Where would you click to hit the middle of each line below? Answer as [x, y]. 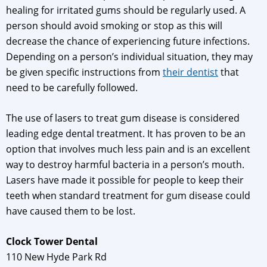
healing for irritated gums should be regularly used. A [126, 10]
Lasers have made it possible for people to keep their [125, 180]
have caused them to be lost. [71, 211]
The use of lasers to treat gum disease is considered [123, 118]
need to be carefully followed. [72, 88]
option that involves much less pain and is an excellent [128, 149]
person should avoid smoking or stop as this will [114, 26]
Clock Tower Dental [52, 242]
